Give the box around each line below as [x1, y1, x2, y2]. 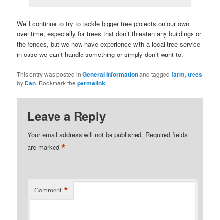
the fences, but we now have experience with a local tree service [17, 39, 201, 49]
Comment [34, 185, 62, 194]
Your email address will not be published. [27, 129, 144, 139]
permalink [77, 78, 106, 87]
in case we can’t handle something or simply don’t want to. [17, 49, 184, 59]
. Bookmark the [36, 78, 78, 87]
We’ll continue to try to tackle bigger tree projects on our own [17, 18, 190, 28]
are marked [27, 142, 62, 152]
